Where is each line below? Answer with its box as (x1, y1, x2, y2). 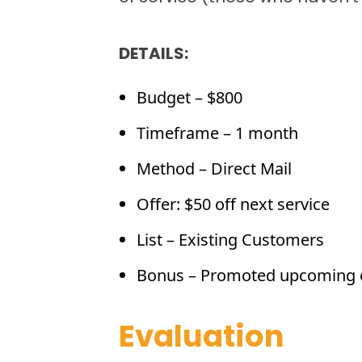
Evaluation (119, 323, 284, 354)
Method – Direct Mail (136, 157, 292, 179)
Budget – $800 (136, 86, 242, 108)
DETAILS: (119, 46, 188, 63)
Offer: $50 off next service (136, 192, 330, 215)
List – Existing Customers (136, 228, 324, 250)
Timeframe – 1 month (136, 121, 298, 144)
